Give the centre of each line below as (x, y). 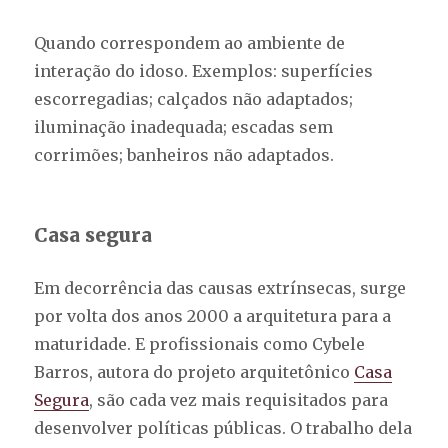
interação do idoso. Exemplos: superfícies (204, 71)
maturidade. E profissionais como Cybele (200, 344)
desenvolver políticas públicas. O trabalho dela (223, 428)
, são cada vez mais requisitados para (239, 400)
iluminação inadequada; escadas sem (184, 127)
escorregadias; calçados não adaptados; (194, 99)
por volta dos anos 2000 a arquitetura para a (213, 316)
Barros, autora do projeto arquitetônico (194, 372)
